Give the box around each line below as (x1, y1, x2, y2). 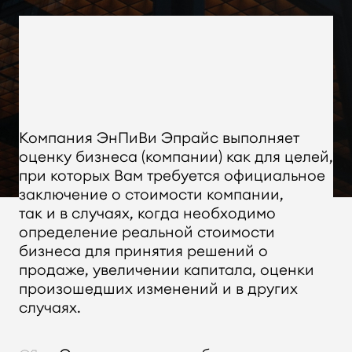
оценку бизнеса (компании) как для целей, (18, 147, 333, 167)
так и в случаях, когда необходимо (18, 203, 276, 223)
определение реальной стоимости (18, 222, 275, 242)
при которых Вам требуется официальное (18, 166, 325, 185)
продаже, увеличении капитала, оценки (18, 260, 314, 280)
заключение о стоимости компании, (18, 185, 284, 204)
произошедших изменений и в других (18, 279, 298, 299)
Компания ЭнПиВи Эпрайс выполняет (18, 128, 299, 148)
